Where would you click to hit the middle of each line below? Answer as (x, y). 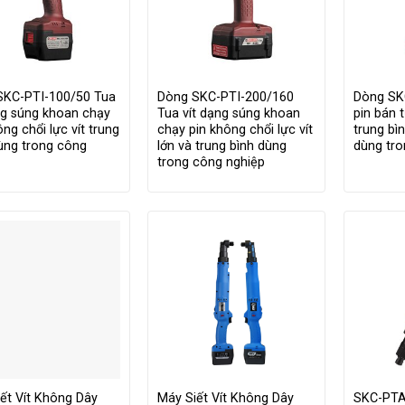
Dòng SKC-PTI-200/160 (226, 97)
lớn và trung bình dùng (222, 146)
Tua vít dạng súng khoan (229, 113)
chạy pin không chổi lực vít (235, 129)
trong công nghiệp (212, 162)
